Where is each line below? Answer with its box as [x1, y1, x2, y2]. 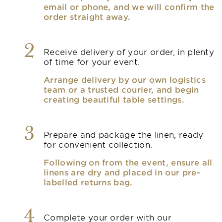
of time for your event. [44, 56, 140, 66]
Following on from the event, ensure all [44, 157, 213, 167]
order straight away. [44, 11, 131, 21]
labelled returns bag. [44, 176, 133, 187]
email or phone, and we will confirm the [44, 1, 215, 11]
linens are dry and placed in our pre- [44, 166, 200, 177]
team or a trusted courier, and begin [44, 84, 199, 94]
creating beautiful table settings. [44, 94, 184, 104]
